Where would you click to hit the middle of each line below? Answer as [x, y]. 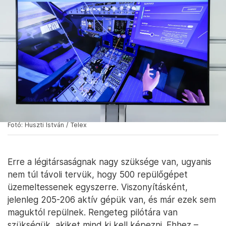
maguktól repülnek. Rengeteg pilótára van [93, 212]
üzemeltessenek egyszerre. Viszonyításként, [98, 187]
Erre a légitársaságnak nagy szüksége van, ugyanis [109, 161]
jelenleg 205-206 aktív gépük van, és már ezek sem [112, 199]
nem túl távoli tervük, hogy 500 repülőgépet [98, 174]
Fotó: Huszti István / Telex [47, 125]
